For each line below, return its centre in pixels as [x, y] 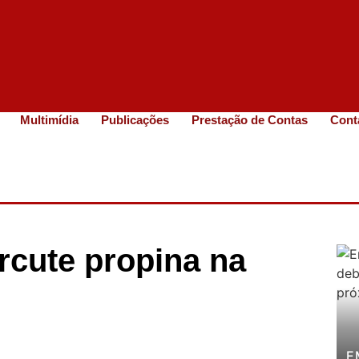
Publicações [135, 120]
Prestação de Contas [250, 120]
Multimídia [50, 120]
